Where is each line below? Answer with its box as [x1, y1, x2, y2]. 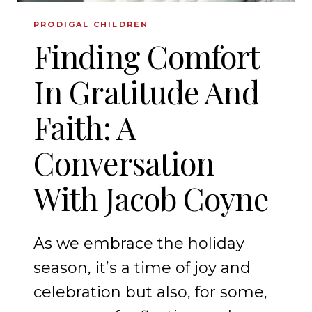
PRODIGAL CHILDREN [33, 19, 149, 30]
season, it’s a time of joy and [33, 258, 251, 278]
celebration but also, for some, [33, 283, 267, 302]
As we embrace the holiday [33, 234, 244, 253]
